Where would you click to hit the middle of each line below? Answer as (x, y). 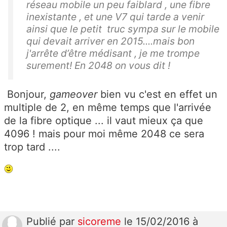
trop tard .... (32, 147)
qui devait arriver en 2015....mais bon (110, 41)
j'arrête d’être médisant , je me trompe (113, 53)
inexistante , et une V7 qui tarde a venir (115, 16)
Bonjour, (27, 94)
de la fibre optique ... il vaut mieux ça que (104, 120)
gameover (73, 94)
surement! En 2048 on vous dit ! (98, 65)
